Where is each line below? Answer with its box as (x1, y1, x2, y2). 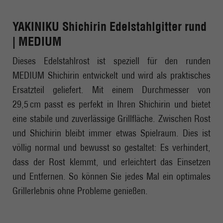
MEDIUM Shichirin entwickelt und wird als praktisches (12, 69, 211, 81)
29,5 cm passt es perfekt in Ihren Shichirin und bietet (12, 98, 211, 110)
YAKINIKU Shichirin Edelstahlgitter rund (12, 18, 207, 34)
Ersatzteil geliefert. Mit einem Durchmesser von (12, 84, 211, 96)
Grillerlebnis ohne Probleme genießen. (12, 185, 148, 197)
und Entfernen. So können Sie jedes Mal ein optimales (12, 170, 211, 182)
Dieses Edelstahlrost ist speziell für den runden (12, 55, 211, 67)
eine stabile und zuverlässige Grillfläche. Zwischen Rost (12, 112, 211, 124)
